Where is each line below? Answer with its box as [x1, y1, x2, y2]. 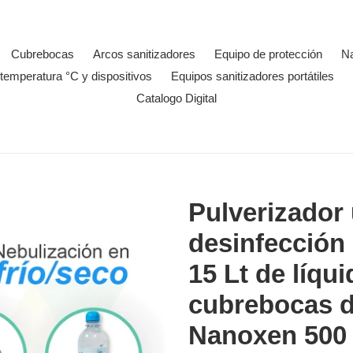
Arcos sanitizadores [92, 47, 195, 61]
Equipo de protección [214, 47, 322, 61]
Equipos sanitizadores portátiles [170, 69, 334, 83]
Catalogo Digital [136, 91, 217, 105]
